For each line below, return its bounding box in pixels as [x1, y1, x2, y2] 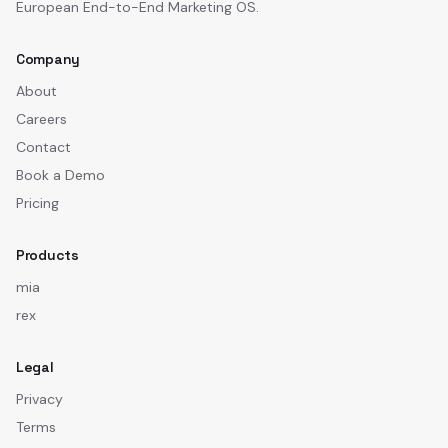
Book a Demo [16, 166, 105, 184]
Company [16, 50, 81, 68]
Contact [16, 138, 71, 156]
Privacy [16, 390, 63, 408]
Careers [16, 110, 67, 128]
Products [16, 246, 79, 264]
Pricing [16, 194, 59, 212]
